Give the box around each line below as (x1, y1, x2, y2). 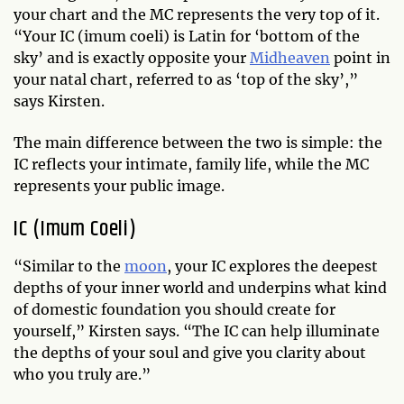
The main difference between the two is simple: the (14, 133, 382, 151)
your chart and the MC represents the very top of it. (14, 5, 380, 23)
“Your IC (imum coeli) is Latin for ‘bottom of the (14, 27, 360, 45)
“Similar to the (14, 257, 124, 275)
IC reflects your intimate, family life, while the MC (14, 155, 369, 173)
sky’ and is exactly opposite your (14, 49, 250, 67)
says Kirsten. (14, 92, 105, 110)
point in (330, 49, 390, 67)
